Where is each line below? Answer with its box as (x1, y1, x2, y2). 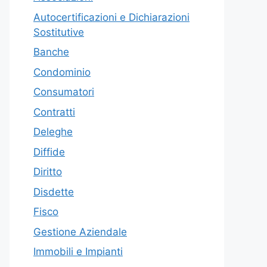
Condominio (33, 66, 91, 78)
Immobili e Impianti (33, 246, 123, 258)
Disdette (33, 185, 74, 198)
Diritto (33, 166, 62, 178)
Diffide (33, 145, 65, 158)
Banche (33, 46, 69, 58)
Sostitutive (33, 26, 84, 38)
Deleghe (33, 126, 73, 138)
